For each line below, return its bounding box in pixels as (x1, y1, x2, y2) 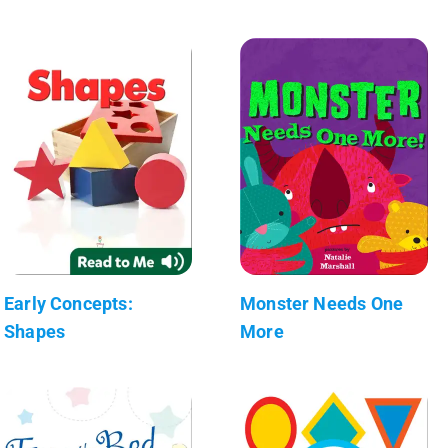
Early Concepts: (4, 292, 133, 314)
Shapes (4, 320, 66, 342)
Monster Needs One (240, 292, 404, 314)
